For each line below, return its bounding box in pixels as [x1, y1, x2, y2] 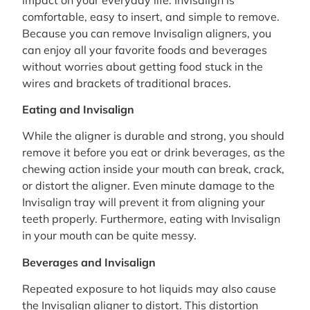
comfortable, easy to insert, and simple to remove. [22, 9, 280, 24]
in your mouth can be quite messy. [22, 228, 197, 243]
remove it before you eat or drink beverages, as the [22, 145, 285, 160]
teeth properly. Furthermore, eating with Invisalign [22, 212, 280, 226]
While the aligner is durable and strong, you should [22, 129, 284, 143]
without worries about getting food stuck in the [22, 59, 263, 73]
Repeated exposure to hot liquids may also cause [22, 282, 276, 296]
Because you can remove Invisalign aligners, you [22, 26, 271, 40]
